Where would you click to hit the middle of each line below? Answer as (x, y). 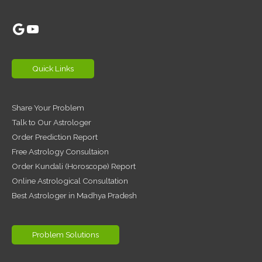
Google (35, 28)
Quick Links (53, 68)
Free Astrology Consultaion (60, 151)
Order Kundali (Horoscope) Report (74, 166)
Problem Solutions (65, 235)
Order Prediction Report (55, 137)
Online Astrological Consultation (70, 180)
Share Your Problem (48, 107)
